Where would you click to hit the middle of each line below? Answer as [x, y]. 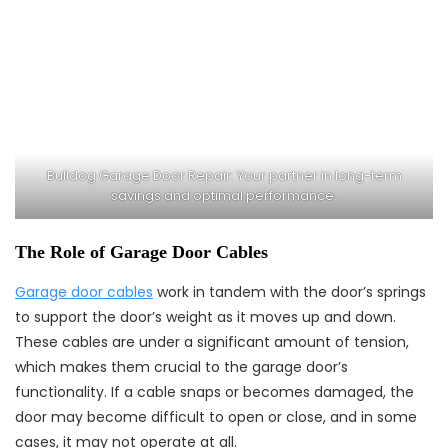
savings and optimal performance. [224, 195]
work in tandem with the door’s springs [289, 292]
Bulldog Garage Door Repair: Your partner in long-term [224, 175]
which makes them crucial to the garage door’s [181, 367]
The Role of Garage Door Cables [141, 252]
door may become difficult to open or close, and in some [216, 417]
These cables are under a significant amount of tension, [212, 342]
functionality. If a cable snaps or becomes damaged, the [214, 392]
